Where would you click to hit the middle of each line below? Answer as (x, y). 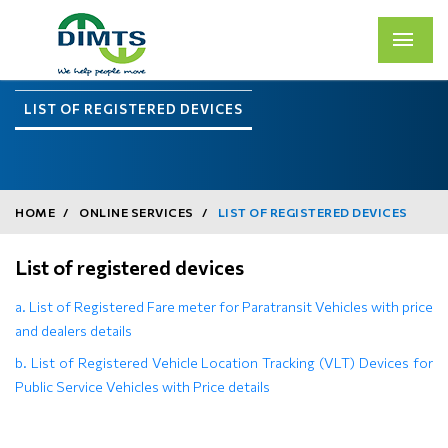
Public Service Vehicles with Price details (142, 386)
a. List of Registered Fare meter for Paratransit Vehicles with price (224, 306)
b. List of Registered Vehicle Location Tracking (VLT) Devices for (224, 362)
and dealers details (73, 330)
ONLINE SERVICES (136, 212)
